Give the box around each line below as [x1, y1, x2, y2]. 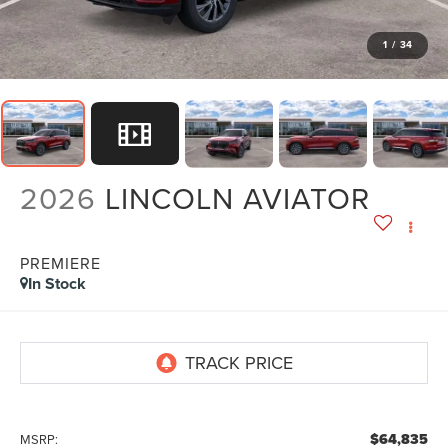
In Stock [28, 271, 87, 295]
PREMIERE [20, 251, 102, 274]
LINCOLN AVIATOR [105, 176, 371, 219]
